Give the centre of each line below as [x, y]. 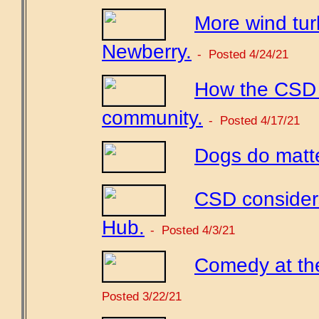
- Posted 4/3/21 [193, 230]
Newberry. [147, 51]
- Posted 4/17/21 [254, 120]
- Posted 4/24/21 [243, 54]
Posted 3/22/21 [142, 296]
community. [152, 117]
